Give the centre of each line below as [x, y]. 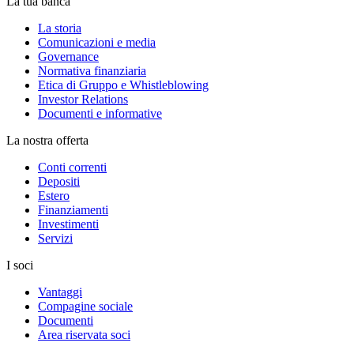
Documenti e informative [100, 113]
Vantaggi [60, 292]
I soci [20, 265]
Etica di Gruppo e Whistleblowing [123, 85]
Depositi [59, 181]
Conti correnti [72, 167]
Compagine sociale [85, 306]
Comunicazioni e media [97, 42]
